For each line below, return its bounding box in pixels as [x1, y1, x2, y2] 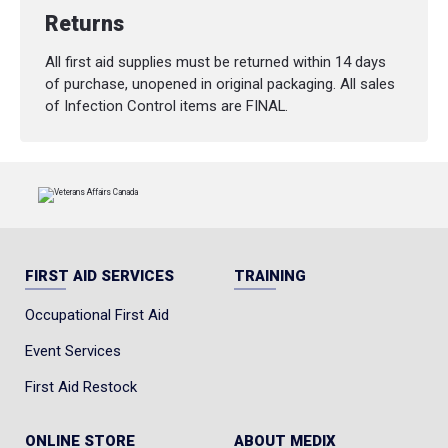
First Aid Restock [24, 377, 137, 396]
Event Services [24, 342, 121, 361]
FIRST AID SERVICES [24, 267, 174, 286]
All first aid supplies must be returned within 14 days [44, 53, 386, 72]
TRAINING [234, 267, 307, 286]
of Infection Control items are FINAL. [44, 97, 288, 116]
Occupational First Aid [24, 306, 169, 325]
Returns [44, 11, 124, 37]
